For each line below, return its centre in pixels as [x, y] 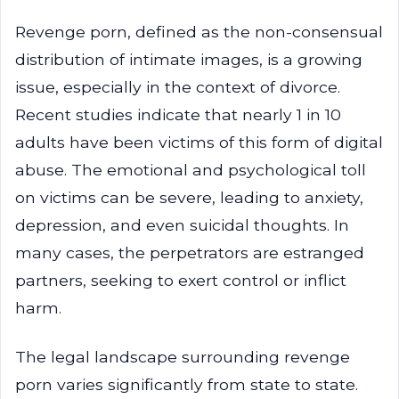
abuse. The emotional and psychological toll [191, 170]
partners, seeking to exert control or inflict [181, 280]
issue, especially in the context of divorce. [178, 87]
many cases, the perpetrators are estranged [190, 252]
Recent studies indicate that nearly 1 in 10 [178, 114]
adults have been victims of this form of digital [199, 142]
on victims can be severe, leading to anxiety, [189, 197]
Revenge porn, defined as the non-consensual [199, 32]
